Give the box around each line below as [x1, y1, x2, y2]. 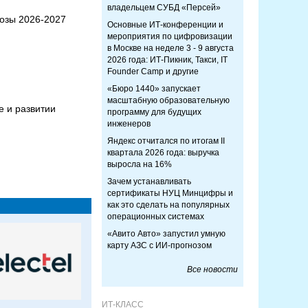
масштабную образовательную [107, 96, 230, 105]
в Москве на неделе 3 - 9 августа [107, 43, 234, 53]
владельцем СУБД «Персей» [107, 3, 221, 12]
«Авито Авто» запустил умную [107, 229, 225, 239]
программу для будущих [107, 107, 201, 117]
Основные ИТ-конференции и [107, 20, 223, 30]
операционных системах [107, 212, 204, 221]
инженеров [107, 119, 151, 129]
